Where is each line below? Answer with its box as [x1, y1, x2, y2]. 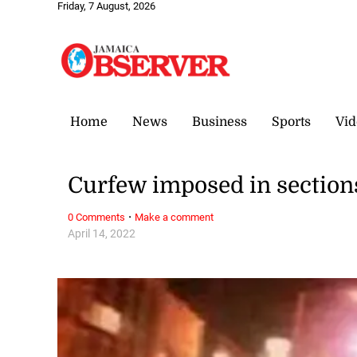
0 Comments [68, 210, 126, 223]
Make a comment [135, 210, 214, 223]
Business [192, 114, 247, 129]
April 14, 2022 [68, 226, 136, 241]
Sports [272, 114, 311, 129]
